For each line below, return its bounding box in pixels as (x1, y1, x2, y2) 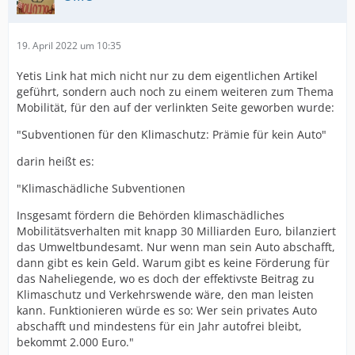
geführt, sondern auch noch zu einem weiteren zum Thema (17, 84, 334, 99)
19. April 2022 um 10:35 (17, 39, 121, 52)
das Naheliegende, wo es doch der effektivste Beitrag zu (17, 271, 315, 286)
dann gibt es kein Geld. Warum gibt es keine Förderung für (17, 255, 330, 270)
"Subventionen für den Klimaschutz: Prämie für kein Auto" (17, 127, 326, 142)
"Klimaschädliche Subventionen (17, 181, 185, 196)
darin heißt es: (17, 154, 94, 169)
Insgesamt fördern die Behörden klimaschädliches (17, 208, 284, 223)
